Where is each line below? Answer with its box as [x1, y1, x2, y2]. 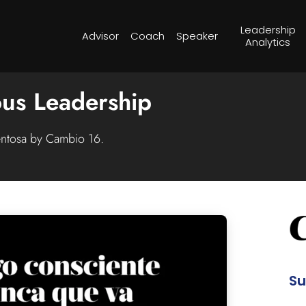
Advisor [81, 29, 119, 43]
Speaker [176, 29, 218, 43]
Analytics [245, 35, 291, 49]
